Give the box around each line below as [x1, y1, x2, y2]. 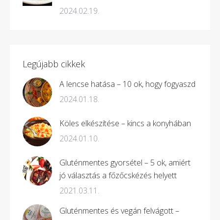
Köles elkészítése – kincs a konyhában [59, 117, 191, 129]
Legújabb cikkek [23, 57, 85, 70]
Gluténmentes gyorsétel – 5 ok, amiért [59, 157, 191, 168]
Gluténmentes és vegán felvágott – [59, 205, 179, 216]
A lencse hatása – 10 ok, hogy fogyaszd [59, 78, 195, 89]
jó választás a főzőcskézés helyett [59, 169, 177, 181]
